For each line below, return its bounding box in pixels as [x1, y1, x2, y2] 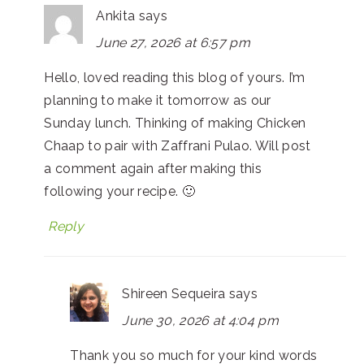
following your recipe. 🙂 [44, 183, 196, 199]
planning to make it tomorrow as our [44, 92, 271, 108]
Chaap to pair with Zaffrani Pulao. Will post [44, 137, 311, 154]
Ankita [96, 7, 136, 24]
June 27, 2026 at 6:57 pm [96, 34, 251, 50]
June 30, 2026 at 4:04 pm [122, 312, 279, 328]
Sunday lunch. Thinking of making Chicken [44, 115, 306, 131]
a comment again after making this [44, 160, 262, 176]
